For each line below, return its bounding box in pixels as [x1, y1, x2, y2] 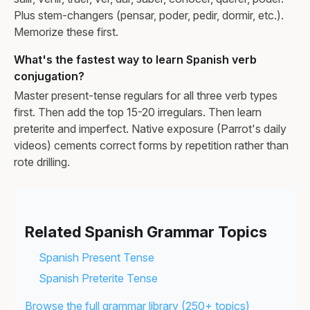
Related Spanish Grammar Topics [25, 222, 267, 241]
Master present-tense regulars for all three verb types [14, 88, 277, 102]
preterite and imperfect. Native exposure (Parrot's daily [14, 121, 286, 136]
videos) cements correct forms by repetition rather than [14, 138, 289, 152]
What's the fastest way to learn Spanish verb [14, 52, 257, 66]
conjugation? [14, 69, 84, 83]
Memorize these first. [14, 24, 118, 39]
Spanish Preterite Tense [39, 271, 158, 285]
